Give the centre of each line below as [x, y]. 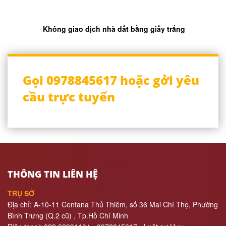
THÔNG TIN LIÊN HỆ [53, 174]
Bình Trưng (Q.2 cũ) [41, 216]
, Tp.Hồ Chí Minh [101, 216]
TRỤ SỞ [21, 193]
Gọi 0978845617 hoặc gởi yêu [111, 80]
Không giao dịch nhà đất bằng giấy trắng [114, 29]
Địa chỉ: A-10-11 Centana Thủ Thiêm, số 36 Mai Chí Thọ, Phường [113, 205]
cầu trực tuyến [69, 97]
